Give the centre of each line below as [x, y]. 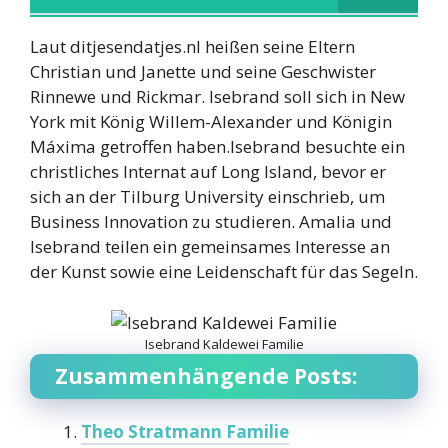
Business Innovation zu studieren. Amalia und [211, 222]
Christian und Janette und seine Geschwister [203, 72]
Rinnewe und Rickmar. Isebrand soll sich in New [217, 97]
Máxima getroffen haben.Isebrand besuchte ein [217, 147]
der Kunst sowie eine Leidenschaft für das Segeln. [224, 272]
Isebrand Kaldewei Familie [224, 343]
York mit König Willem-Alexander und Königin [211, 122]
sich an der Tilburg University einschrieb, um [207, 197]
